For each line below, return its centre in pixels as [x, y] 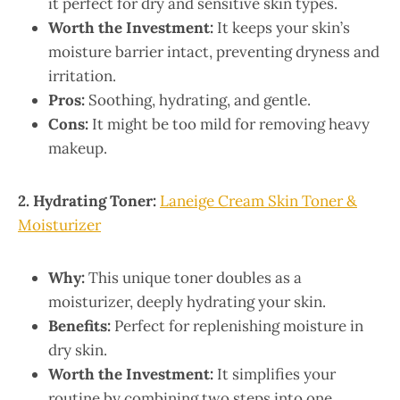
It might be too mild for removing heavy [229, 124]
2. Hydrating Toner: [87, 200]
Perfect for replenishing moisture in [237, 325]
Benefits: [79, 325]
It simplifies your [275, 374]
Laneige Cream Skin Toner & [258, 200]
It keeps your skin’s [282, 27]
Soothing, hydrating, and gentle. [198, 100]
